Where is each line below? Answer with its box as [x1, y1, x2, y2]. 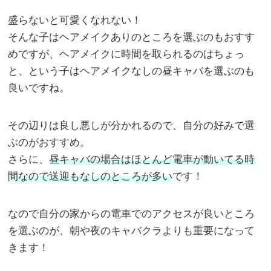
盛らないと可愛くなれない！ [8, 14, 142, 26]
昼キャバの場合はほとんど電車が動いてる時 [49, 153, 255, 165]
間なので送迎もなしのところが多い [8, 170, 173, 182]
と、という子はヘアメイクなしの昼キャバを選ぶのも [8, 65, 255, 77]
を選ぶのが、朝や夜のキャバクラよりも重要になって [8, 224, 255, 237]
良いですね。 [8, 82, 70, 94]
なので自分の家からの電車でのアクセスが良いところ [8, 207, 255, 220]
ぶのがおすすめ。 [8, 136, 91, 148]
